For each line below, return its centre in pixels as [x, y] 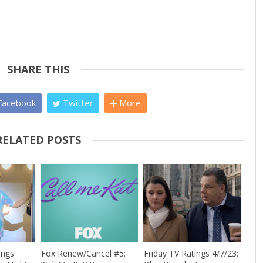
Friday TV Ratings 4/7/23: [191, 254]
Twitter [77, 102]
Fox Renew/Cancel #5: [83, 254]
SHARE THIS [38, 69]
